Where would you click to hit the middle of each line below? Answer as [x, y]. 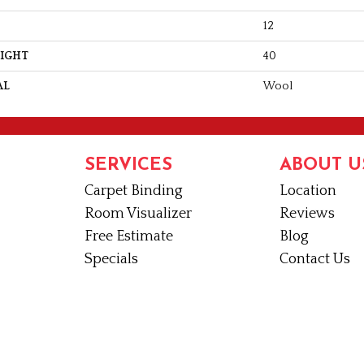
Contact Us [315, 259]
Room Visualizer [138, 213]
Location [308, 191]
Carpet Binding [134, 191]
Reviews [307, 213]
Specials [111, 259]
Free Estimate [129, 236]
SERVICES [128, 165]
